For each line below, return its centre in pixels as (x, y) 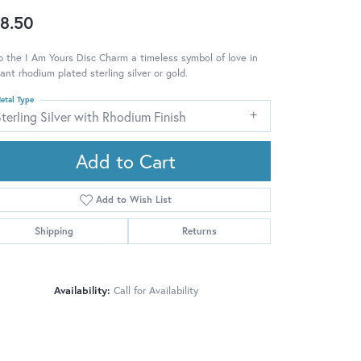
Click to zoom (215, 307)
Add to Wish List (134, 199)
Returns (199, 230)
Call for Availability (156, 290)
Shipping (54, 230)
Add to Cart (126, 161)
